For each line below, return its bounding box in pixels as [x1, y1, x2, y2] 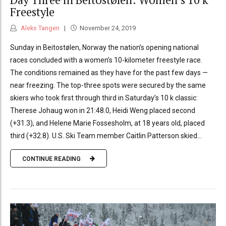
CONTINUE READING [22, 155, 81, 162]
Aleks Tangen [19, 24, 60, 32]
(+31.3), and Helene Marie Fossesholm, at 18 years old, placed [10, 119, 205, 128]
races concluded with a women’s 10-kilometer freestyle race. [10, 56, 202, 65]
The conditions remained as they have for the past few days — [10, 69, 208, 77]
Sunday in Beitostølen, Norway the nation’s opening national [10, 43, 199, 52]
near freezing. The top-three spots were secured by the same [10, 81, 206, 90]
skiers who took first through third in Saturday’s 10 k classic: [10, 94, 198, 102]
